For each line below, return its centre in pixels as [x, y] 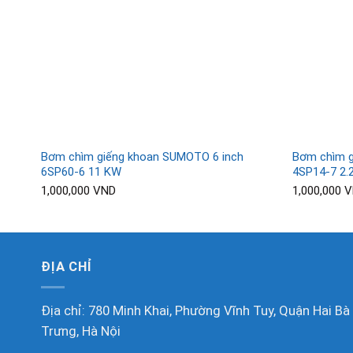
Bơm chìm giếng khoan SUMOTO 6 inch [142, 156]
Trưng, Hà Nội [81, 332]
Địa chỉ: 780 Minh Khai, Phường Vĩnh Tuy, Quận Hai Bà [195, 311]
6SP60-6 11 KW [81, 171]
